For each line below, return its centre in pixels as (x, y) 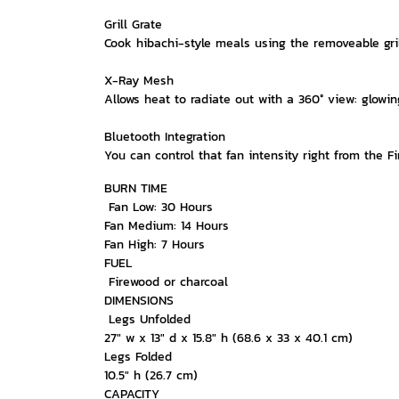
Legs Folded (138, 357)
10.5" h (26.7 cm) (151, 375)
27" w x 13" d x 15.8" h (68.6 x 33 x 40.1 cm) (228, 338)
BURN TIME (136, 188)
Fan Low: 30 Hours (159, 207)
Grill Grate (133, 24)
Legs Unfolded (147, 319)
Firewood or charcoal (166, 282)
